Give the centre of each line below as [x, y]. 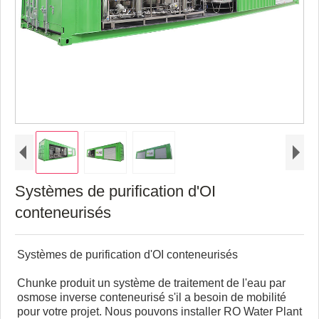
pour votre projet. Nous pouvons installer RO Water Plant [159, 311]
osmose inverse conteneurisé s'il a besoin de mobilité [152, 297]
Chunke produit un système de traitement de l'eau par [151, 283]
